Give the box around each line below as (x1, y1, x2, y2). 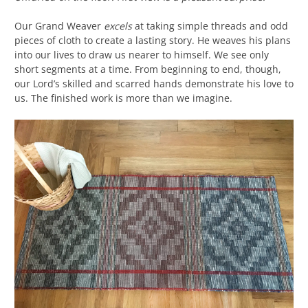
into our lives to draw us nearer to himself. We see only (14, 47, 269, 61)
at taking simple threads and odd (132, 19, 288, 32)
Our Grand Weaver (14, 19, 104, 32)
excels (104, 19, 132, 32)
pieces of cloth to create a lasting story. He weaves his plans (14, 33, 291, 47)
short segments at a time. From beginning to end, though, (14, 62, 281, 76)
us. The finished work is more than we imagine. (14, 91, 232, 104)
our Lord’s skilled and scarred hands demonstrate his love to (14, 76, 294, 90)
